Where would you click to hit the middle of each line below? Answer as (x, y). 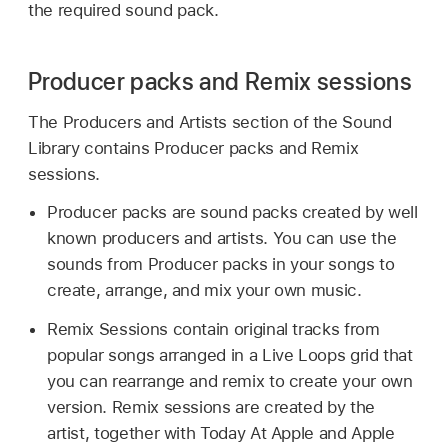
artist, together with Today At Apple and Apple (220, 433)
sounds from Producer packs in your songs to (220, 264)
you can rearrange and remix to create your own (229, 381)
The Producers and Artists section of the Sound (210, 121)
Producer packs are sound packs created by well (232, 212)
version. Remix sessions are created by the (210, 407)
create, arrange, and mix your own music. (204, 290)
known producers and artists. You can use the (221, 238)
